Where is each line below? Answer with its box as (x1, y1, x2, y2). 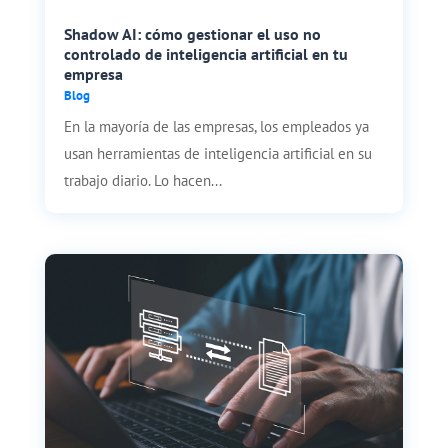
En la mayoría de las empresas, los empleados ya (63, 117, 369, 137)
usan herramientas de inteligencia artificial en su (63, 144, 372, 164)
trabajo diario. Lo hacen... (63, 171, 222, 191)
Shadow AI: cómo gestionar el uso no (63, 24, 321, 45)
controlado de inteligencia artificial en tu (63, 44, 348, 65)
